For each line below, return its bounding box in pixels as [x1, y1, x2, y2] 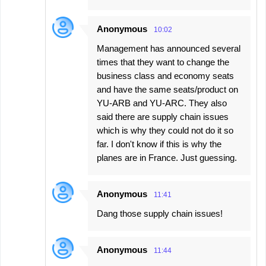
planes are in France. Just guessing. [97, 153, 237, 163]
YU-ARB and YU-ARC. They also [97, 98, 227, 109]
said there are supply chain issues [97, 112, 229, 122]
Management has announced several [97, 43, 240, 54]
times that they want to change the [97, 57, 229, 68]
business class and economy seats [97, 71, 234, 81]
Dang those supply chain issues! [97, 208, 223, 219]
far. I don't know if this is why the [97, 139, 221, 150]
